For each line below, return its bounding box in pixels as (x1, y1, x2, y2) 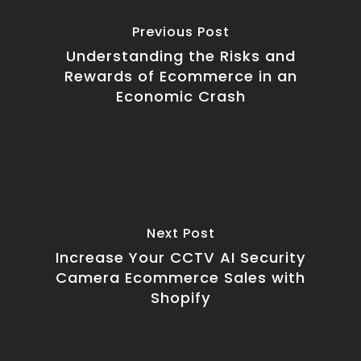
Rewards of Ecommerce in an (64, 65, 297, 86)
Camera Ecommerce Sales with (56, 267, 305, 288)
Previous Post (131, 22, 230, 41)
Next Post (146, 223, 215, 243)
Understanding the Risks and (65, 45, 296, 66)
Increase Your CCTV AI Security (55, 247, 306, 268)
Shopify (150, 287, 211, 308)
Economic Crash (115, 85, 246, 106)
